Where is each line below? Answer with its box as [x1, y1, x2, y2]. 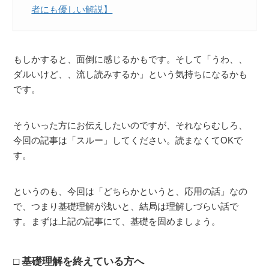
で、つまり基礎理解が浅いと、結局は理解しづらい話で [13, 201, 239, 212]
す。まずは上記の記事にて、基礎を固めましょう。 [13, 216, 221, 227]
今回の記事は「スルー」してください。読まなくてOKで [13, 135, 243, 146]
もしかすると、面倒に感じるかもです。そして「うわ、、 [13, 54, 248, 65]
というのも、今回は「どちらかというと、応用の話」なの [13, 186, 248, 197]
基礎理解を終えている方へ [22, 256, 145, 268]
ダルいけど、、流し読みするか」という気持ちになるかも [13, 69, 248, 80]
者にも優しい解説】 [31, 5, 113, 15]
